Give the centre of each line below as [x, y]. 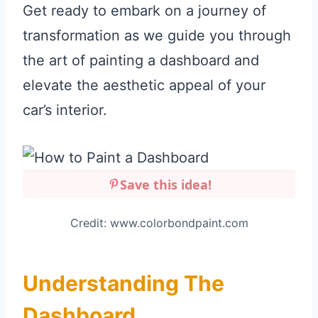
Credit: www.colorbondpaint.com [159, 223]
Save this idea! [165, 185]
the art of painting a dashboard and [141, 61]
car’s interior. [65, 110]
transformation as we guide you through [157, 36]
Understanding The [124, 284]
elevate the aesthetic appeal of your [144, 86]
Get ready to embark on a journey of [144, 11]
